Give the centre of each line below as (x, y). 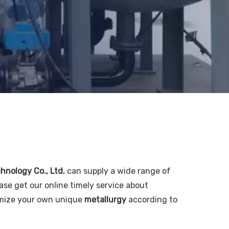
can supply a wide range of (118, 171)
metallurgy (105, 199)
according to (152, 199)
